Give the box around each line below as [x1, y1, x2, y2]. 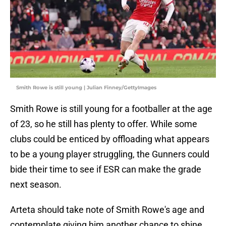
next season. [10, 179, 62, 190]
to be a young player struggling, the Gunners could [10, 149, 209, 160]
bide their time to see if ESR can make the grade [10, 164, 201, 175]
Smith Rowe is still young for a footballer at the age [10, 103, 212, 115]
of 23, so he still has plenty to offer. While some [10, 119, 197, 130]
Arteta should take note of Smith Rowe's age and [10, 204, 204, 215]
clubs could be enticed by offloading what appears [10, 134, 209, 145]
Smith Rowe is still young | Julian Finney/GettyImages [16, 84, 156, 91]
